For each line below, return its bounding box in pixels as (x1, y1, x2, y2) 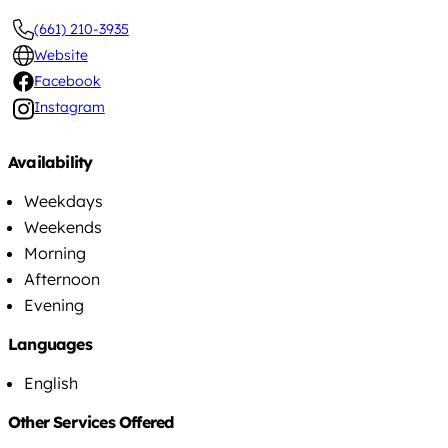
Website (33, 46, 88, 65)
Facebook (33, 72, 101, 91)
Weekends (24, 216, 102, 237)
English (24, 372, 78, 393)
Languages (8, 333, 92, 354)
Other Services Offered (8, 411, 174, 432)
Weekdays (24, 190, 103, 211)
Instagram (33, 98, 105, 117)
